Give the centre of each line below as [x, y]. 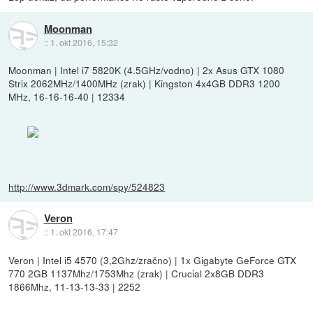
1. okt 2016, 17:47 [84, 232]
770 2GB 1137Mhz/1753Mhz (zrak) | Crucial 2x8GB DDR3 [137, 273]
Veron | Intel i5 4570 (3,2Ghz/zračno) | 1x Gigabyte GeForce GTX [153, 260]
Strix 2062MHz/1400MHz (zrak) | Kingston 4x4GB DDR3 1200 [145, 83]
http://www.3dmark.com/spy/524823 [87, 186]
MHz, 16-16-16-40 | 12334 [67, 97]
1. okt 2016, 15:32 [84, 42]
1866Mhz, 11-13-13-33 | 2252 [75, 286]
